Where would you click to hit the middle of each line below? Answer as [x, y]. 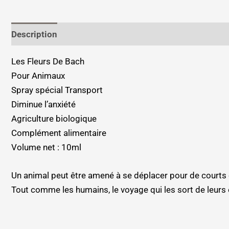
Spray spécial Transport [57, 90]
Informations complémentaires [130, 34]
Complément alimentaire [59, 133]
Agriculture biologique [54, 119]
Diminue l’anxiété [43, 104]
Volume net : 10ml [46, 147]
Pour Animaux [38, 76]
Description [34, 34]
